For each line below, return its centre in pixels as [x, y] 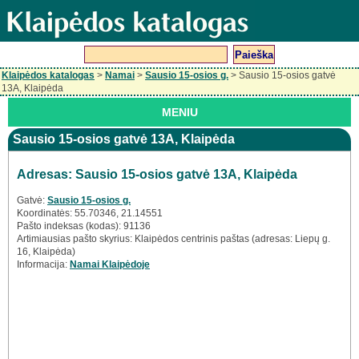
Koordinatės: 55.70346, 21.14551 [90, 213]
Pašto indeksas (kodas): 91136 [84, 226]
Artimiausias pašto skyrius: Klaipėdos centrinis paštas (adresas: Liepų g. [173, 238]
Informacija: [43, 264]
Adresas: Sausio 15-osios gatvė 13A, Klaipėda [157, 174]
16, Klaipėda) [46, 251]
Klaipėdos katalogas [48, 75]
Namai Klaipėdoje [110, 264]
